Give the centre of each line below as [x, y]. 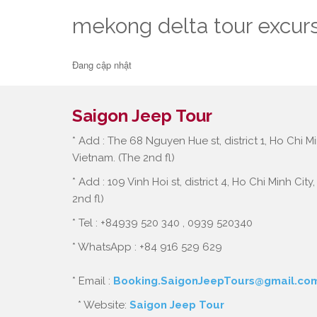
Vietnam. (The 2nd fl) [123, 158]
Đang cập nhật [102, 65]
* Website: [101, 305]
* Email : [93, 281]
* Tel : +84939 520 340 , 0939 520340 [162, 223]
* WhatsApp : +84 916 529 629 [147, 247]
